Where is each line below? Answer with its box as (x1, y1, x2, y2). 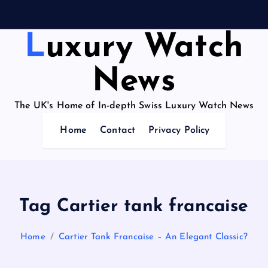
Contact (100, 126, 136, 135)
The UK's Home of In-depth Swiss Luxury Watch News (14, 100, 254, 111)
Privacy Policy (148, 126, 210, 135)
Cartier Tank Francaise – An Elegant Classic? (58, 233, 248, 242)
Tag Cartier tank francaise (19, 197, 249, 216)
